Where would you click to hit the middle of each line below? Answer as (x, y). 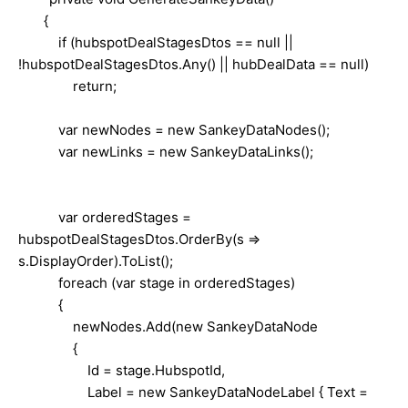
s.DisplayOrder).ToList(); (96, 260)
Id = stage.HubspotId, (122, 370)
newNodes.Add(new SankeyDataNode (168, 326)
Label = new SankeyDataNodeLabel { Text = (193, 392)
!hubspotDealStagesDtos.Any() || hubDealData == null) (194, 64)
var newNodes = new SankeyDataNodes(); (174, 129)
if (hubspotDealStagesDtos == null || (156, 42)
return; (67, 86)
